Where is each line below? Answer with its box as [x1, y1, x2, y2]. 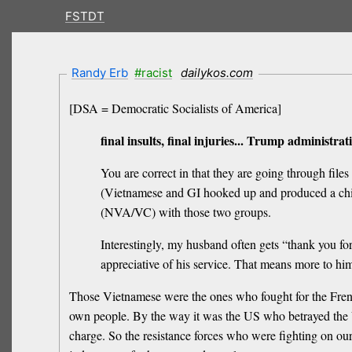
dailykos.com [181, 64, 254, 80]
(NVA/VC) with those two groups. [100, 203, 271, 221]
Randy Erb [71, 64, 129, 80]
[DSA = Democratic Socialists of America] [68, 100, 281, 117]
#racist [134, 64, 172, 80]
